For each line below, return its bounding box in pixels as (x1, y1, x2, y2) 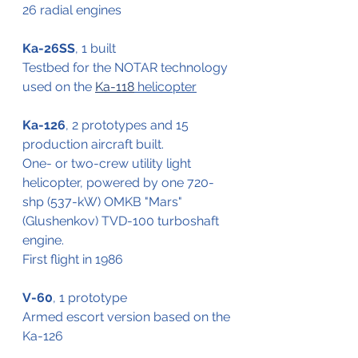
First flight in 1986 (22, 251, 123, 267)
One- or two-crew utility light (22, 155, 194, 171)
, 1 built (75, 40, 116, 56)
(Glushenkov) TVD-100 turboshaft (22, 213, 222, 229)
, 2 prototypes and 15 (66, 117, 192, 133)
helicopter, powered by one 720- (22, 174, 214, 190)
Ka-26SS (22, 40, 75, 56)
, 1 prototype (53, 289, 127, 305)
